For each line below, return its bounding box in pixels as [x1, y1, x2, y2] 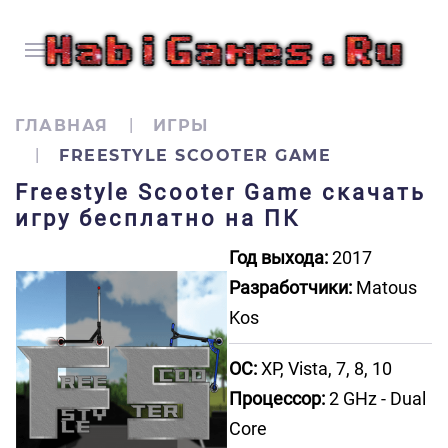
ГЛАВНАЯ [15, 116, 109, 135]
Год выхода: [229, 247, 328, 268]
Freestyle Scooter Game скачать [15, 180, 426, 205]
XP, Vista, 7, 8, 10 [257, 358, 392, 379]
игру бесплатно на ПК [15, 206, 300, 231]
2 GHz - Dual [325, 388, 426, 409]
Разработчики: [229, 277, 352, 298]
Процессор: [229, 388, 325, 409]
